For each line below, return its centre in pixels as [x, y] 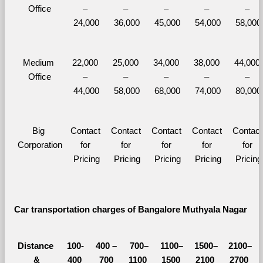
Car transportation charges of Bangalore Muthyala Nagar [131, 209]
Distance [35, 246]
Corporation [40, 145]
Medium [38, 63]
